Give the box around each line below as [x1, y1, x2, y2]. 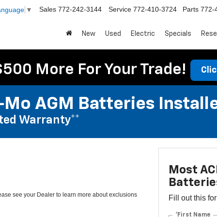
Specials [165, 30, 191, 37]
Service [108, 5, 131, 14]
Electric [131, 30, 155, 37]
